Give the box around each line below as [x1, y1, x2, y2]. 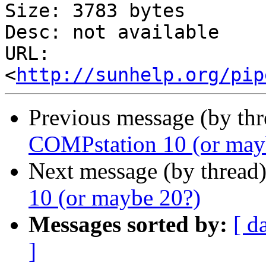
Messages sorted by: [28, 211, 227, 237]
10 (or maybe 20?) [28, 185, 201, 211]
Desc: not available [5, 21, 219, 43]
